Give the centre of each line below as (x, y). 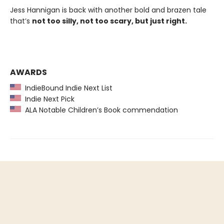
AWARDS (28, 72)
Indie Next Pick (48, 99)
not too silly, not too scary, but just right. (109, 21)
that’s (21, 21)
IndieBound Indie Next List (67, 88)
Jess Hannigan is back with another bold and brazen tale (108, 10)
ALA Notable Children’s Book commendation (99, 110)
